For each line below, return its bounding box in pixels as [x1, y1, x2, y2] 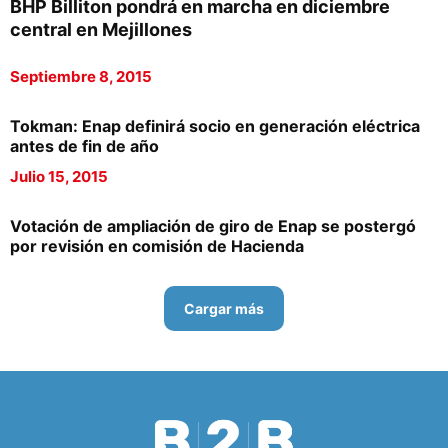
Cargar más [184, 300, 264, 317]
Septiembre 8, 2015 [10, 67, 152, 86]
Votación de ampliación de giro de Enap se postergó [10, 216, 416, 236]
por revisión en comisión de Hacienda [10, 236, 304, 256]
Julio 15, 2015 [10, 167, 108, 186]
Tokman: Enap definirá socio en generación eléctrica [10, 116, 420, 136]
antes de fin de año [10, 136, 159, 156]
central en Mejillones [10, 19, 192, 40]
